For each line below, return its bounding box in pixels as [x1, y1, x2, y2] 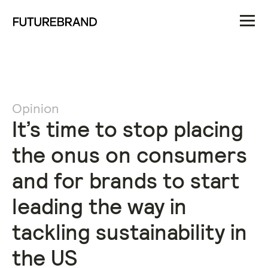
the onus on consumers [12, 141, 247, 169]
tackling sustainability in [12, 218, 247, 246]
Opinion [12, 99, 59, 117]
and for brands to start [12, 167, 239, 194]
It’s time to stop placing [12, 115, 243, 143]
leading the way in [12, 193, 187, 220]
